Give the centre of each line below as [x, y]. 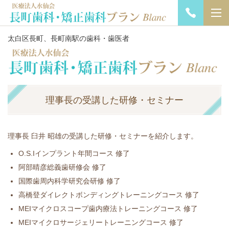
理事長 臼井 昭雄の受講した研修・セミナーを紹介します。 [103, 136]
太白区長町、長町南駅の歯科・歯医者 [68, 38]
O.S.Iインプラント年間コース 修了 [74, 154]
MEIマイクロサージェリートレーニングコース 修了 [101, 223]
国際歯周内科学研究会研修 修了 [70, 181]
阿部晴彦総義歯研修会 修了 [62, 167]
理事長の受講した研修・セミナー [114, 100]
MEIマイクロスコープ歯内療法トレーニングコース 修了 [108, 209]
